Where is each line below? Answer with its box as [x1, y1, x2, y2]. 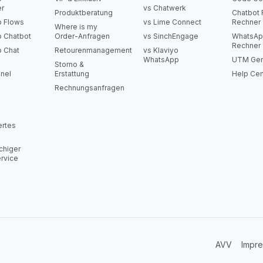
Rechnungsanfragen [55, 83, 124, 92]
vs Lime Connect [143, 18, 201, 26]
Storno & [55, 60, 84, 69]
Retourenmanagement [55, 46, 132, 55]
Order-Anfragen [55, 32, 110, 41]
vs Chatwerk [143, 4, 186, 12]
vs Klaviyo [143, 46, 178, 55]
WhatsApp [143, 55, 179, 64]
